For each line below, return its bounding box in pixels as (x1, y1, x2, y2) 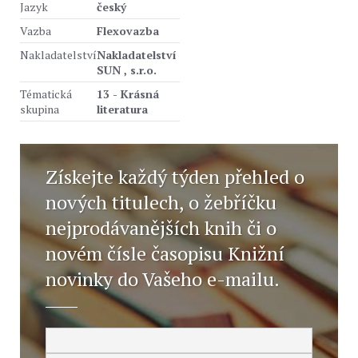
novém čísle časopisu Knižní (46, 241, 284, 266)
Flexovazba (97, 23, 159, 38)
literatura (97, 101, 148, 117)
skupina (20, 101, 59, 117)
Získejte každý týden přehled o (46, 164, 304, 189)
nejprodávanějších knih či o (46, 215, 276, 241)
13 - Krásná (97, 86, 159, 101)
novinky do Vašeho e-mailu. (46, 266, 280, 292)
